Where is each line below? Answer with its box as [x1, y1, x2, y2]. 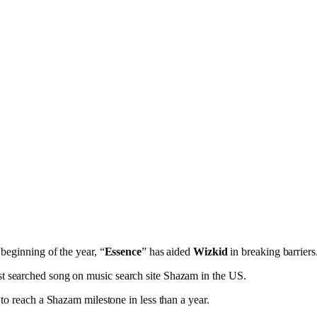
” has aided [141, 245, 194, 258]
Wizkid [193, 245, 228, 258]
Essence [104, 245, 142, 258]
